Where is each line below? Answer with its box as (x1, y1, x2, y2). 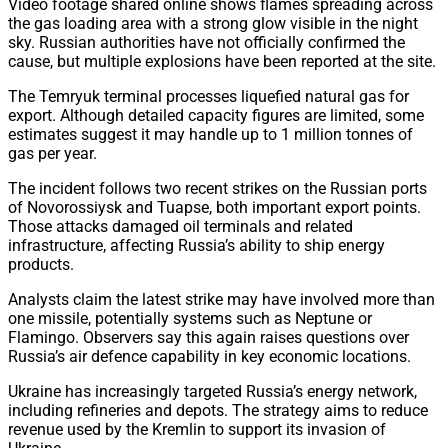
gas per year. (8, 144, 97, 164)
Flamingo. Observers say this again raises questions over (8, 328, 409, 348)
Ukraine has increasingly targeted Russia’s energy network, (8, 382, 417, 402)
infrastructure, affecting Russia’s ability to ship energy (8, 236, 385, 256)
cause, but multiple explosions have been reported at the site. (8, 52, 436, 72)
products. (8, 255, 74, 275)
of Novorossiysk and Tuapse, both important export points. (8, 198, 421, 218)
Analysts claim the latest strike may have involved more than (8, 290, 435, 310)
